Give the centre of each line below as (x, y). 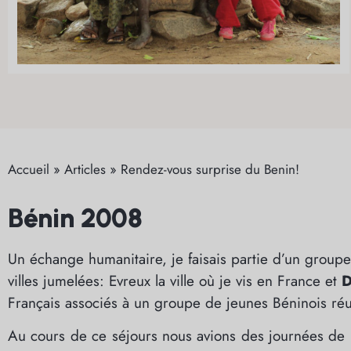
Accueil (29, 169)
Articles (85, 169)
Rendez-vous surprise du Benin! (210, 169)
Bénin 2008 (75, 218)
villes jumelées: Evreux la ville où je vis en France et (175, 280)
